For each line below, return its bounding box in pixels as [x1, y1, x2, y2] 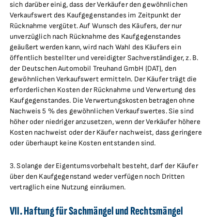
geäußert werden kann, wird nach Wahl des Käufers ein [10, 43, 181, 52]
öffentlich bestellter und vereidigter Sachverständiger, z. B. [10, 53, 199, 62]
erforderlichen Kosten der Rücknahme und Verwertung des [10, 85, 196, 94]
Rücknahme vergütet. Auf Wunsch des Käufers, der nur [10, 21, 182, 31]
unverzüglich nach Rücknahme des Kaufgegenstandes [10, 32, 181, 41]
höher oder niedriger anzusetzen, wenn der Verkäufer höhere [10, 117, 201, 126]
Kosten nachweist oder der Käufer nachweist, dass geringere [10, 128, 202, 137]
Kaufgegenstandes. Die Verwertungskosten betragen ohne [10, 96, 195, 105]
